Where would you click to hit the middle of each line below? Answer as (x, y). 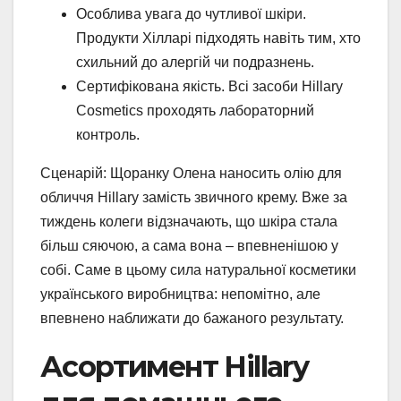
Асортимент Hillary (175, 367)
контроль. (108, 135)
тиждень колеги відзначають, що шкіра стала (189, 222)
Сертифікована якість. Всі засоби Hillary (209, 87)
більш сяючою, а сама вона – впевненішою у (189, 246)
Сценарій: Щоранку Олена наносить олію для (191, 174)
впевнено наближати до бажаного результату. (192, 319)
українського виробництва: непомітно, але (180, 294)
